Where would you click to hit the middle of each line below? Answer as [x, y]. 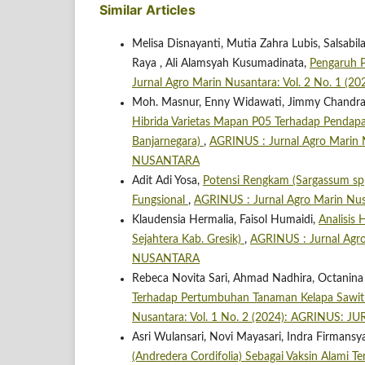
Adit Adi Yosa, [167, 181]
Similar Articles [147, 10]
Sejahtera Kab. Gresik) [188, 240]
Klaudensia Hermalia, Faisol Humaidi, [225, 220]
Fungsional [160, 201]
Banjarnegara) [168, 142]
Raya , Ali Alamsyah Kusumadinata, [221, 64]
